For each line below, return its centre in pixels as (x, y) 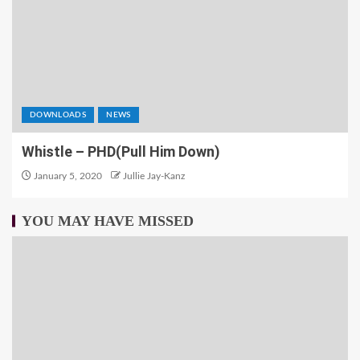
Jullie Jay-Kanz (154, 176)
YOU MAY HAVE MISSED (108, 221)
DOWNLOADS (58, 115)
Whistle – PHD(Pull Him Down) (121, 151)
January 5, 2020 (67, 176)
